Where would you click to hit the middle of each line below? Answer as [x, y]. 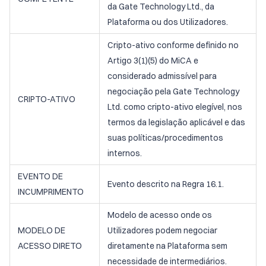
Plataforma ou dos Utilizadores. [168, 22]
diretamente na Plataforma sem [167, 246]
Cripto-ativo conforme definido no [173, 45]
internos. [125, 153]
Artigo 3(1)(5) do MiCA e [153, 61]
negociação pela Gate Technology [173, 91]
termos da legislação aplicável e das [176, 122]
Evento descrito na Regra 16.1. [166, 184]
